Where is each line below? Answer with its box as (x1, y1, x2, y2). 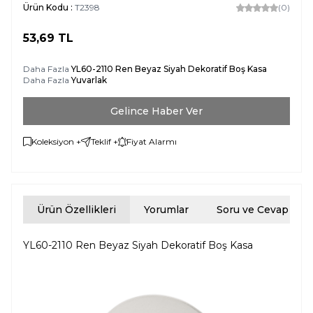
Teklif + (91, 136, 118, 147)
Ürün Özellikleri (37, 203, 116, 216)
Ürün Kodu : (23, 1, 75, 13)
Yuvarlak (71, 74, 107, 85)
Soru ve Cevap (217, 203, 289, 216)
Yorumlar (144, 203, 189, 216)
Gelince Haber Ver (110, 104, 203, 117)
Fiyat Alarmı (126, 136, 177, 147)
